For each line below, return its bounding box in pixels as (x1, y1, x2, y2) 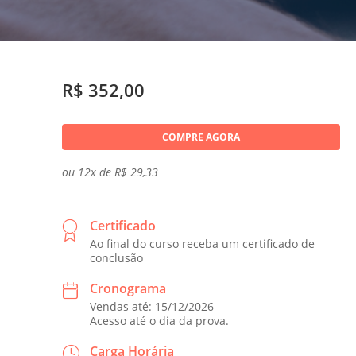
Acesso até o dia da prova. (90, 313, 229, 328)
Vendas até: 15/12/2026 (90, 299, 214, 314)
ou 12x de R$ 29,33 (62, 164, 158, 180)
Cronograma (90, 280, 166, 297)
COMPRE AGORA (162, 130, 240, 144)
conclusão (90, 250, 143, 265)
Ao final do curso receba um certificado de (90, 236, 315, 251)
